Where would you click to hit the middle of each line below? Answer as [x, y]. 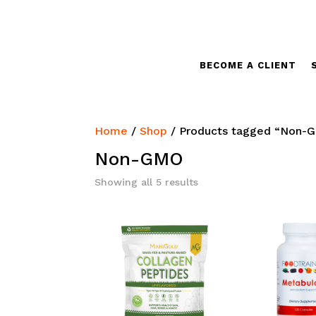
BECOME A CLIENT [248, 65]
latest [212, 219]
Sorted [214, 181]
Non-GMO [139, 159]
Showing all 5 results [147, 182]
